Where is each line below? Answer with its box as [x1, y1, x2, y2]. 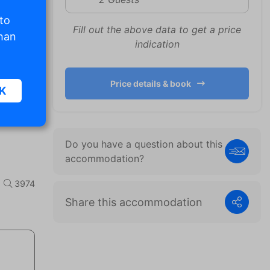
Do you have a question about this [65, 138, 222, 150]
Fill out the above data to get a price [73, 24, 241, 36]
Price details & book [110, 78, 191, 89]
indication [134, 38, 180, 50]
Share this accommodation [65, 195, 202, 209]
